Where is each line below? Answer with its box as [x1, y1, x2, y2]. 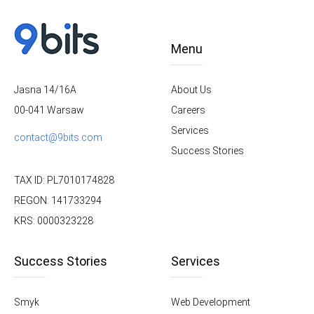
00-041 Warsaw [14, 104, 84, 116]
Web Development [171, 296, 250, 308]
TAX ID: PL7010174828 [14, 175, 114, 186]
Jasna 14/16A [14, 84, 76, 96]
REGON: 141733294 [14, 195, 102, 207]
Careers [171, 104, 205, 116]
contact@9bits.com [14, 132, 102, 144]
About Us [171, 83, 212, 95]
